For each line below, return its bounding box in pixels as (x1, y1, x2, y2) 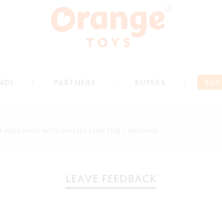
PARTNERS (54, 78, 96, 87)
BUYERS (135, 78, 166, 87)
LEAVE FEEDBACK (65, 171, 157, 185)
